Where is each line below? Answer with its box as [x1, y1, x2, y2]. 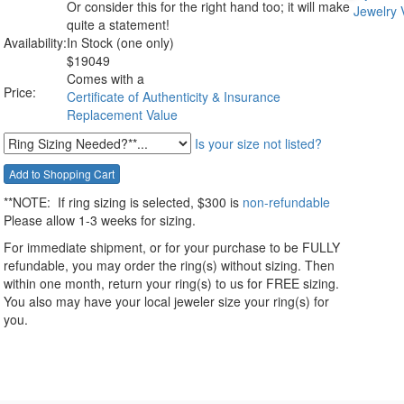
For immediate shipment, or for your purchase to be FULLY [4, 237, 340, 256]
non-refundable [243, 192, 330, 211]
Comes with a [67, 69, 144, 87]
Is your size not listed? [195, 133, 322, 152]
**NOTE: [4, 192, 50, 211]
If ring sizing [50, 192, 130, 211]
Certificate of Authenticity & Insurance [67, 87, 284, 106]
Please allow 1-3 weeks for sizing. [4, 210, 196, 229]
